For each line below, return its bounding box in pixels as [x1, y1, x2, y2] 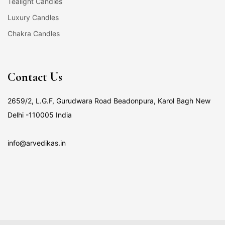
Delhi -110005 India [8, 110, 72, 119]
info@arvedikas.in [8, 138, 66, 147]
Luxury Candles [8, 13, 59, 22]
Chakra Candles [8, 29, 60, 38]
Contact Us [8, 69, 62, 84]
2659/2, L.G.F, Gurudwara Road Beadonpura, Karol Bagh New [8, 96, 210, 105]
